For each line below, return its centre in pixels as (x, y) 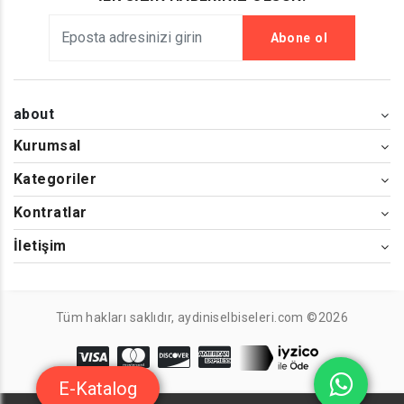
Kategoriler (55, 179)
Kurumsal (47, 146)
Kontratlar (50, 213)
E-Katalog (98, 389)
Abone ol (299, 38)
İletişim (40, 246)
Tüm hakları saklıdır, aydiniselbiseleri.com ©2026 (202, 318)
